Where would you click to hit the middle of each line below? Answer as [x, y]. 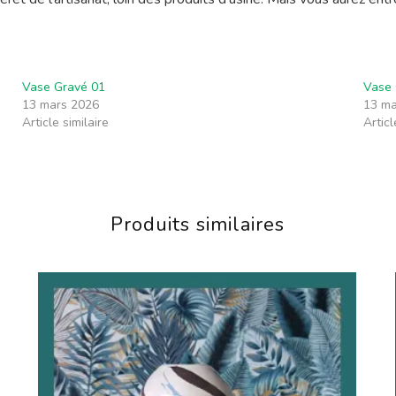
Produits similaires [198, 225]
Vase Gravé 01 [64, 87]
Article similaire [66, 122]
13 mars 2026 [61, 104]
